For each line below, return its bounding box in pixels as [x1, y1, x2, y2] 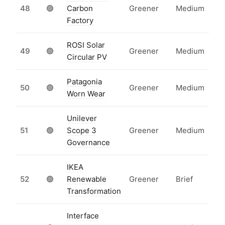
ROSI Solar [67, 40, 105, 50]
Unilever [67, 114, 97, 124]
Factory [67, 16, 93, 26]
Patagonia [67, 77, 102, 87]
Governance [67, 138, 110, 148]
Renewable [67, 174, 106, 184]
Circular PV [67, 52, 107, 62]
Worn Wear [67, 89, 105, 99]
